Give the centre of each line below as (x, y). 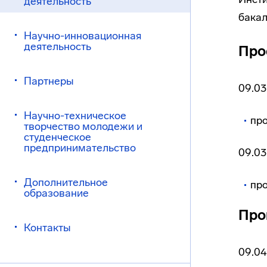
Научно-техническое (75, 116)
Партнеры (49, 81)
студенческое (58, 137)
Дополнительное (66, 182)
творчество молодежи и (83, 126)
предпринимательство (80, 148)
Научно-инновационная (83, 36)
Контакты (47, 228)
